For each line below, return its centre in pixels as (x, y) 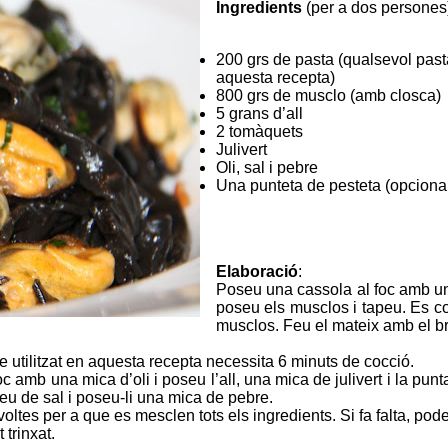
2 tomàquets (259, 131)
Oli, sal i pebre (267, 167)
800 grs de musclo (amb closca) (328, 95)
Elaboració (257, 271)
